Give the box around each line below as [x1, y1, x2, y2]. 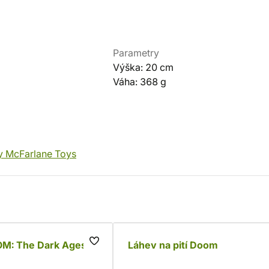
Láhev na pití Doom [128, 239, 218, 251]
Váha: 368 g [113, 76, 166, 88]
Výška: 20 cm [113, 61, 174, 73]
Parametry [113, 47, 159, 59]
